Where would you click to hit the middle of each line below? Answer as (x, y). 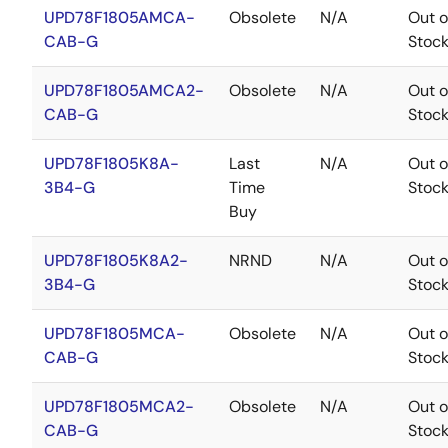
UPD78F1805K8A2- (116, 260)
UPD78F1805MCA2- (119, 406)
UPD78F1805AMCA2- (124, 90)
